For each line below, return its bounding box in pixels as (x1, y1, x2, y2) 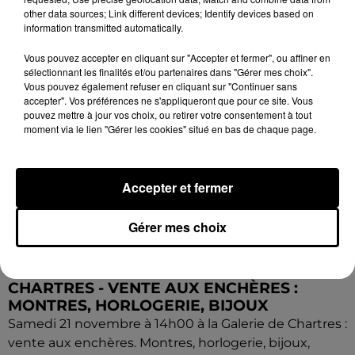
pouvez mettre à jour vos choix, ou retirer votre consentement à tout (24, 108, 311, 121)
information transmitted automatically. (24, 21, 183, 34)
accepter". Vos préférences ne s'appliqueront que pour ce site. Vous (24, 94, 313, 107)
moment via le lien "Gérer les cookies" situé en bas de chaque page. (24, 122, 316, 136)
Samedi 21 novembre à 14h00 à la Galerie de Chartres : (8, 315, 347, 331)
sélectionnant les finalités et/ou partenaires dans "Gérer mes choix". (24, 65, 313, 78)
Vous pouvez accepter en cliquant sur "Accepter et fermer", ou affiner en (24, 51, 330, 64)
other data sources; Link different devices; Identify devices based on (24, 6, 314, 20)
